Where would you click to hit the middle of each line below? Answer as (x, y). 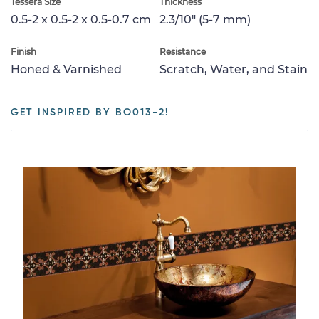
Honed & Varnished (66, 69)
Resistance (183, 51)
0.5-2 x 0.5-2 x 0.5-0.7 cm (81, 19)
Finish (23, 51)
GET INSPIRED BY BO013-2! (90, 112)
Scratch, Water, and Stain (234, 69)
